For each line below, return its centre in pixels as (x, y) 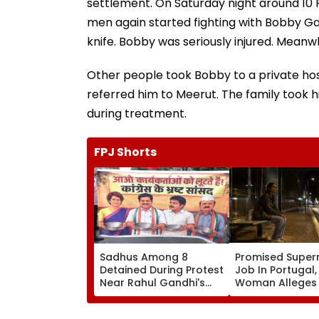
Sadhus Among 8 (144, 257)
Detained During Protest (162, 270)
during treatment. (137, 113)
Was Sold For (269, 295)
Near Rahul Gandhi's (152, 282)
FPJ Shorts (125, 152)
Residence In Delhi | (149, 295)
